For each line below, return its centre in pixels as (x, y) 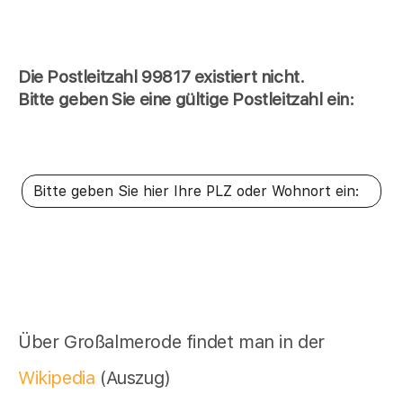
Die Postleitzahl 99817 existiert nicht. (161, 77)
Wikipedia (59, 377)
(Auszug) (135, 377)
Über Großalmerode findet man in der (172, 341)
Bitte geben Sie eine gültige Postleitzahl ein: (186, 100)
